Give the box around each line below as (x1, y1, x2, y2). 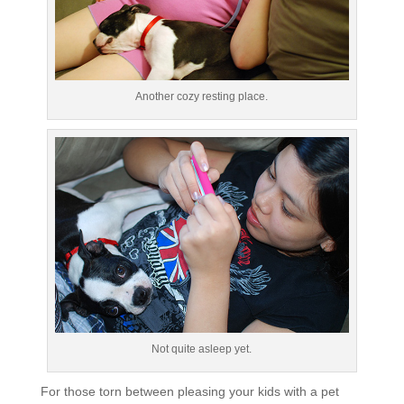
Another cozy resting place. (135, 90, 269, 104)
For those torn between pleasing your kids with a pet (40, 384, 339, 399)
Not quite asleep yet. (151, 343, 252, 356)
